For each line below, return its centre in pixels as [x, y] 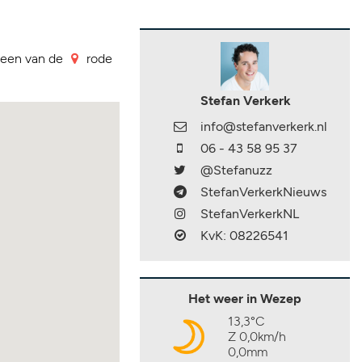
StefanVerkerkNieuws [263, 192]
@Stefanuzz [236, 170]
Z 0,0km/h [257, 337]
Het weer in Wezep [245, 299]
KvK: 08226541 [244, 236]
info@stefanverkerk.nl [264, 126]
